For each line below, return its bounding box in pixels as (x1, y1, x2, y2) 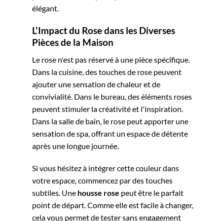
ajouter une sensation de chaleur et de (32, 79, 160, 89)
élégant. (32, 3, 59, 13)
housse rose (77, 188, 119, 198)
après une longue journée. (32, 141, 119, 150)
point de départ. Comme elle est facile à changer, (32, 200, 193, 210)
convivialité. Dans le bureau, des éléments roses (32, 91, 192, 101)
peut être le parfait (119, 188, 184, 198)
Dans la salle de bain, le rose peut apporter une (32, 116, 188, 126)
